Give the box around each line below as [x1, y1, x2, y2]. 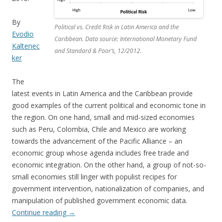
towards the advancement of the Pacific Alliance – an [12, 136, 182, 146]
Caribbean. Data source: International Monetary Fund [55, 35, 197, 44]
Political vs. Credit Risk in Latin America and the [55, 23, 179, 32]
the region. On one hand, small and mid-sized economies [12, 112, 195, 122]
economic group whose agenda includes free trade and [12, 148, 189, 158]
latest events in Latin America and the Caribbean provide [12, 89, 193, 99]
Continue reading [12, 208, 68, 218]
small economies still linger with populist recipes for [12, 172, 177, 182]
